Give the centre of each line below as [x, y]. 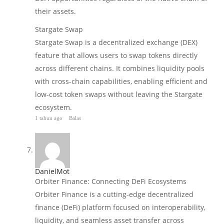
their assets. [55, 11]
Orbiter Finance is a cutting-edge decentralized [114, 194]
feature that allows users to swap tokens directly [116, 55]
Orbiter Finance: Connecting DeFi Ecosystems [111, 181]
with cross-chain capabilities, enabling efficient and [121, 81]
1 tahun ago [49, 118]
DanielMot [52, 171]
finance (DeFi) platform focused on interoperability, [120, 207]
